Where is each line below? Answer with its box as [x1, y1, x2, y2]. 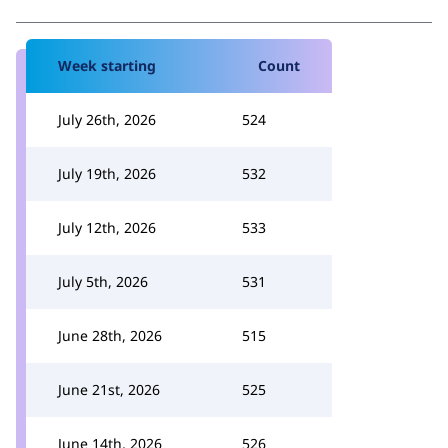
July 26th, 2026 [58, 110, 156, 129]
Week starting [58, 56, 156, 75]
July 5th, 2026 [58, 272, 148, 291]
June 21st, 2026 [58, 380, 160, 399]
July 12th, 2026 [58, 218, 156, 237]
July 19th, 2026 [58, 164, 156, 183]
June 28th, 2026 [58, 326, 162, 345]
